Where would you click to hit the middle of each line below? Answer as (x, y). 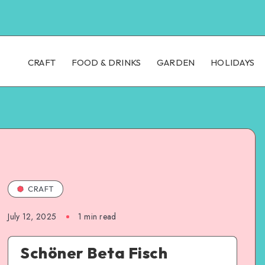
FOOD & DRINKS (106, 62)
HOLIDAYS (232, 62)
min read (99, 216)
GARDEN (176, 62)
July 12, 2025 (32, 216)
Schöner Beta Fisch (94, 253)
